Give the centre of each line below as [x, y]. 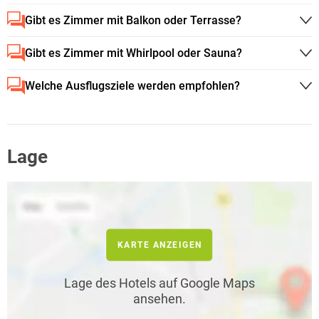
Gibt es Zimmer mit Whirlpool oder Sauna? [134, 53]
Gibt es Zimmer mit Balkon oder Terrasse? [133, 20]
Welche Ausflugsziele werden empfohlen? [132, 85]
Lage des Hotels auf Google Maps [159, 283]
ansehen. [159, 298]
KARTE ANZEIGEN [159, 245]
